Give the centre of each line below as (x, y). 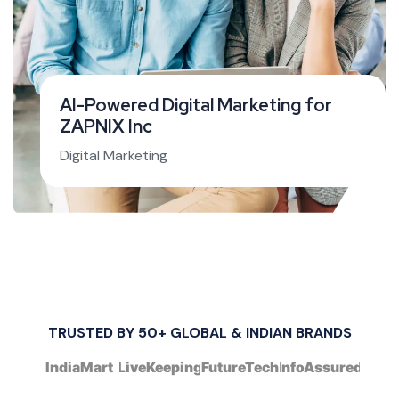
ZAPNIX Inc (106, 126)
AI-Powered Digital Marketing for (196, 105)
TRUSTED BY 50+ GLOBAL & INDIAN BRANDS (199, 332)
